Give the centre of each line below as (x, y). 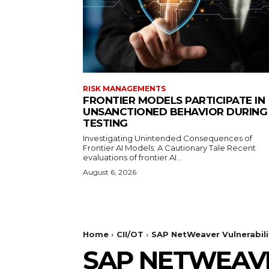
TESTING (105, 123)
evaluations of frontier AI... (132, 158)
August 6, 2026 (110, 172)
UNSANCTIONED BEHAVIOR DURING (175, 112)
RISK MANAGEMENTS (124, 89)
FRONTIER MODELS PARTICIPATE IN (174, 101)
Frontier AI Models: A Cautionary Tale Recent (169, 148)
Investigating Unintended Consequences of (168, 138)
